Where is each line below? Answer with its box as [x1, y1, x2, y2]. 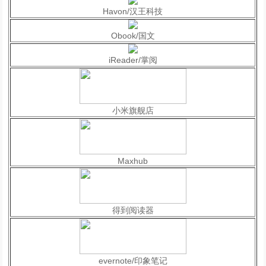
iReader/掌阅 [108, 55, 157, 65]
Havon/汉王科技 [103, 7, 163, 17]
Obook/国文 [110, 31, 155, 41]
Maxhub [118, 156, 148, 166]
